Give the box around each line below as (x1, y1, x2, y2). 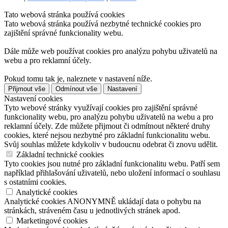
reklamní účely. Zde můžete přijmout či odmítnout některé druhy (4, 122, 210, 131)
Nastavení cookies (4, 94, 63, 103)
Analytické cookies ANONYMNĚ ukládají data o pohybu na (4, 197, 201, 206)
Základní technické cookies (14, 150, 104, 159)
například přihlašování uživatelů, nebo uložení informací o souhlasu (4, 168, 220, 178)
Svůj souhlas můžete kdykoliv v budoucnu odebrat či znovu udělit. (4, 140, 218, 149)
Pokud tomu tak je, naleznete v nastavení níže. (4, 74, 152, 83)
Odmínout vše (55, 85, 97, 93)
